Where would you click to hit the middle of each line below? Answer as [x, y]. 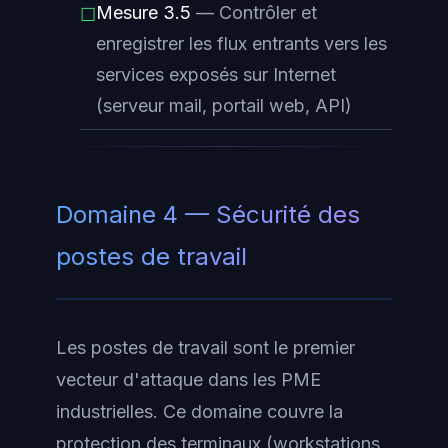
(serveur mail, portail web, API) [224, 105]
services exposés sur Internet [216, 74]
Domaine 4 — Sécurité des [208, 214]
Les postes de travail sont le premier [205, 347]
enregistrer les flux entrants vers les [241, 43]
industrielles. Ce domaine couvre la [199, 411]
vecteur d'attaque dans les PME [188, 379]
